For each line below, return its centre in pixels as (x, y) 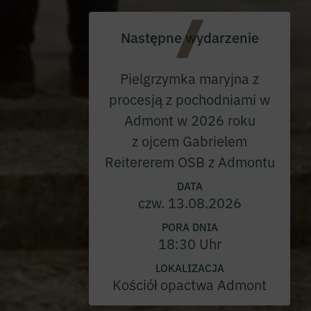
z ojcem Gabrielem (190, 141)
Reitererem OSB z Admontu (190, 161)
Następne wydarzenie (190, 37)
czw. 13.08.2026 (190, 202)
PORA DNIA (190, 227)
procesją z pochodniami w (190, 99)
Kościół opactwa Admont (190, 284)
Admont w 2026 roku (190, 120)
